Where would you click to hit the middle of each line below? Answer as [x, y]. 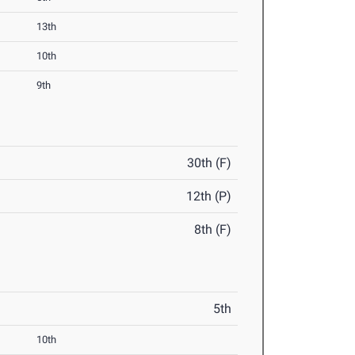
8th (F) [213, 230]
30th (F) [210, 163]
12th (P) [209, 197]
